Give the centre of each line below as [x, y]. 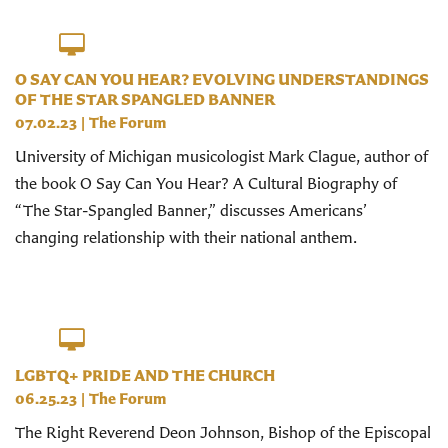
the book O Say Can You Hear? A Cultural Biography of [206, 183]
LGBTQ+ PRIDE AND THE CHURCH [145, 374]
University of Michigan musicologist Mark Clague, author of [221, 156]
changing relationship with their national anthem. [188, 237]
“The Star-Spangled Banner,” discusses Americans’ [191, 210]
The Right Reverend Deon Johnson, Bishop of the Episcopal [223, 431]
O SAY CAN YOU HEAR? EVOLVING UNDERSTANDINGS [222, 79]
